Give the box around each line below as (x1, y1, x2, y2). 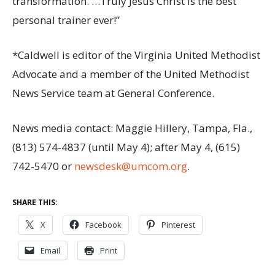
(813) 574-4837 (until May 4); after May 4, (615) (12, 139, 240, 154)
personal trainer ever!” (12, 12, 120, 27)
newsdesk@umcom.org (74, 158, 187, 173)
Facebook (85, 219, 122, 230)
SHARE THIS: (12, 196, 58, 207)
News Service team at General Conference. (12, 85, 214, 100)
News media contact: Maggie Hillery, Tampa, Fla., (12, 120, 252, 135)
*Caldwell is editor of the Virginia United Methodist (12, 47, 260, 62)
